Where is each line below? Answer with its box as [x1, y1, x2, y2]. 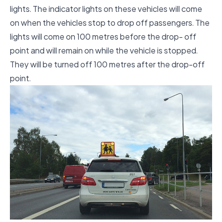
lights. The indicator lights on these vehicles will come [10, 3, 202, 14]
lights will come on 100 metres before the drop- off [10, 31, 196, 42]
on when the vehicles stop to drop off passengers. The [10, 17, 210, 28]
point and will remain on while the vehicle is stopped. [10, 45, 198, 55]
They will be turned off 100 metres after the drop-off [10, 58, 205, 69]
